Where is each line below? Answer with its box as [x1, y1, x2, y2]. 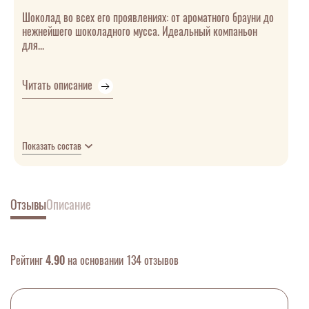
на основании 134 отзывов [65, 253, 179, 268]
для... [22, 38, 44, 53]
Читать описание [22, 78, 95, 93]
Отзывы [10, 196, 46, 214]
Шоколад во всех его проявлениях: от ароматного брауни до [22, 10, 274, 26]
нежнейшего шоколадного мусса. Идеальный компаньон [22, 24, 257, 39]
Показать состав [22, 139, 81, 153]
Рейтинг [10, 253, 46, 268]
